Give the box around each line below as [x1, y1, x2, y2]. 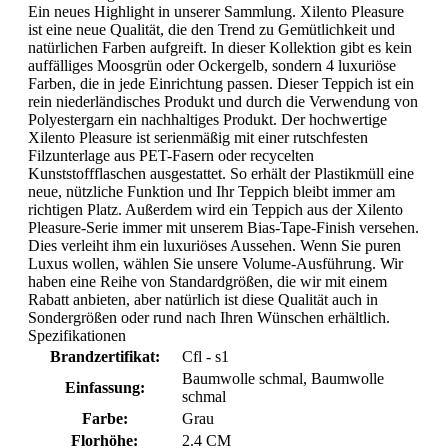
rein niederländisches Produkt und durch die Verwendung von [28, 93, 418, 111]
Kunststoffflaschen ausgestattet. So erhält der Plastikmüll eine [28, 165, 414, 183]
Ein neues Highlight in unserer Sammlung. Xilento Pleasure [28, 3, 404, 21]
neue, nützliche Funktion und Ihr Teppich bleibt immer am [28, 183, 395, 201]
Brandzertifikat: [49, 348, 160, 366]
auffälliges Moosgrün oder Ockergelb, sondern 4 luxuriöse [28, 57, 396, 75]
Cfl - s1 [182, 348, 229, 366]
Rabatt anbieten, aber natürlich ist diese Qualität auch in [28, 291, 378, 309]
